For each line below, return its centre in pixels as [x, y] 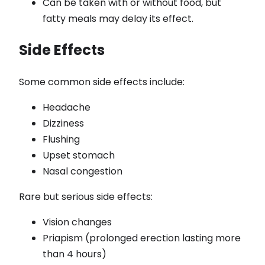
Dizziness [63, 124]
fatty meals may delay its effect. [118, 19]
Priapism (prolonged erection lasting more [142, 238]
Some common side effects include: [102, 82]
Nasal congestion [83, 172]
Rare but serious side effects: [86, 197]
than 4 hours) [75, 254]
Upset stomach [79, 156]
